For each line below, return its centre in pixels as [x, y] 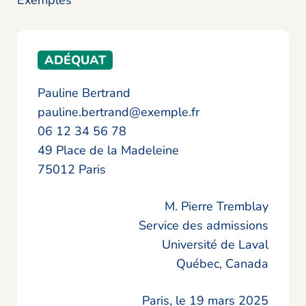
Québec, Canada [222, 264]
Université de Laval [215, 245]
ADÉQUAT [75, 60]
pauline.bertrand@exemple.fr [119, 112]
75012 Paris [72, 170]
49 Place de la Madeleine [108, 151]
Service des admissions [204, 226]
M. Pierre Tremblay [217, 207]
